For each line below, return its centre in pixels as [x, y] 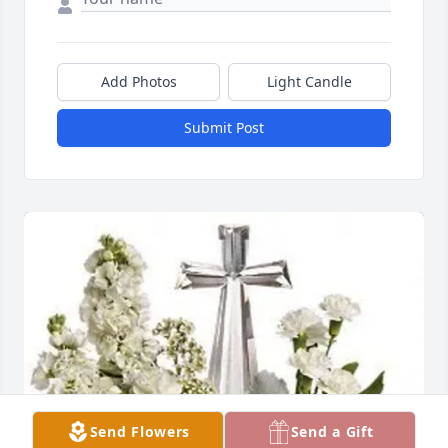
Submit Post [224, 127]
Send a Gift [332, 431]
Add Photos [138, 81]
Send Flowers [140, 431]
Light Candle [309, 81]
